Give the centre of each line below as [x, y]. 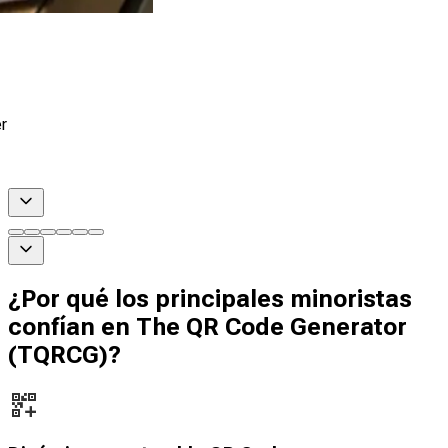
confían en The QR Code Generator [207, 326]
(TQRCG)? [64, 354]
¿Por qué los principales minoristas [210, 298]
